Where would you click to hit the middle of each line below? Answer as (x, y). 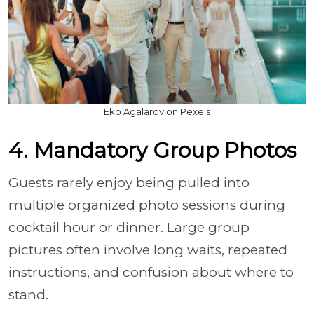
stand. (30, 295)
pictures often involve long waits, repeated (148, 250)
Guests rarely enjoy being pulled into (129, 183)
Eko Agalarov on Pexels (157, 111)
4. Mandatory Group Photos (152, 150)
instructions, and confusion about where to (151, 272)
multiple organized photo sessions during (147, 205)
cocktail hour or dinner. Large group (129, 227)
